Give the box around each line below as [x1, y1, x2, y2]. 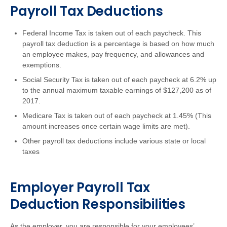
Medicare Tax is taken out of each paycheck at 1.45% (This [22, 111, 211, 120]
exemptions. [22, 61, 61, 69]
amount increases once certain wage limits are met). [22, 122, 190, 130]
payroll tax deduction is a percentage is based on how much [22, 40, 214, 48]
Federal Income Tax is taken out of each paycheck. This [22, 29, 201, 37]
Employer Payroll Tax [10, 178, 150, 197]
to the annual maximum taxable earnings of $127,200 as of [22, 86, 211, 94]
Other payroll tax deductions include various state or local [22, 137, 206, 145]
